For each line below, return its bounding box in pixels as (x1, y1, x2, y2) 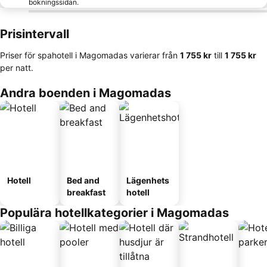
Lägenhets (126, 175, 169, 185)
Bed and (67, 175, 100, 185)
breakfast (67, 187, 105, 197)
